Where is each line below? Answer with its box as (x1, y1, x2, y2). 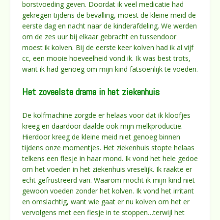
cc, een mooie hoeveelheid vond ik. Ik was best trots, (22, 53, 191, 63)
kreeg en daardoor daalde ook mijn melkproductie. (22, 121, 183, 131)
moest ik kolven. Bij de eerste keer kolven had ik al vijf (22, 42, 193, 52)
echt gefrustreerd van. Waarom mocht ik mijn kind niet (22, 175, 195, 185)
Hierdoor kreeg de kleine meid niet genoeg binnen (22, 132, 180, 141)
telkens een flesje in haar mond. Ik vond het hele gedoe (22, 153, 198, 163)
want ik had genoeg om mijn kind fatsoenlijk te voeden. (22, 64, 198, 74)
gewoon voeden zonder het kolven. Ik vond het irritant (22, 186, 194, 195)
